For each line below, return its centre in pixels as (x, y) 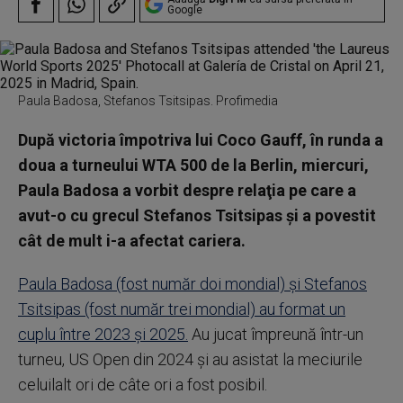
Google (185, 10)
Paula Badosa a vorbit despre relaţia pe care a (187, 190)
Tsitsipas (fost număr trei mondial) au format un (182, 309)
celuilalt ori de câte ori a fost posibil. (143, 385)
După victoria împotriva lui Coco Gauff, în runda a (201, 140)
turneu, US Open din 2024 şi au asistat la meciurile (190, 359)
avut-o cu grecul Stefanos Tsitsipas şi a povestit (197, 215)
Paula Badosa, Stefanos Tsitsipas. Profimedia (148, 101)
